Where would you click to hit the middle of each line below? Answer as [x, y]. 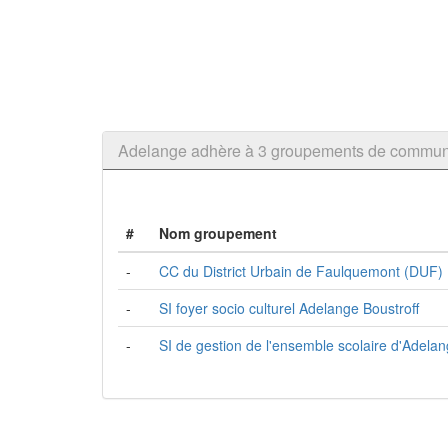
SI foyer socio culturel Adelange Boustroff [289, 308]
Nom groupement [218, 233]
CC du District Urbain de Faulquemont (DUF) [301, 271]
